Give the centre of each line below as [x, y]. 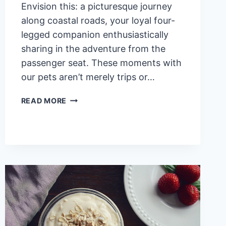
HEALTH [82, 133]
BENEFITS [85, 145]
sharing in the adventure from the [93, 48]
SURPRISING [90, 122]
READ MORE [44, 100]
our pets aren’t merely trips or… [88, 77]
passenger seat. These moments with [101, 63]
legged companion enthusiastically [95, 34]
